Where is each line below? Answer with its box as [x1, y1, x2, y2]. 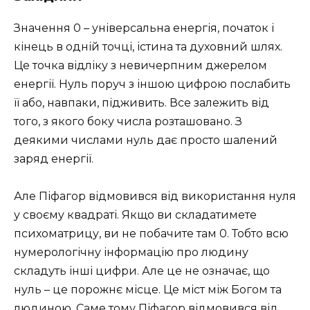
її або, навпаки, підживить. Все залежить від [14, 96, 269, 110]
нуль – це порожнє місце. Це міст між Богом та [14, 283, 282, 297]
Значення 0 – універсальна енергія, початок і [14, 21, 274, 35]
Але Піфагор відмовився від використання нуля [14, 190, 296, 203]
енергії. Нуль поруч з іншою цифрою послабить [14, 77, 291, 91]
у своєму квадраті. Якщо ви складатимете [14, 208, 257, 222]
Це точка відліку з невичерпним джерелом [14, 59, 267, 73]
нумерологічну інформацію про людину [14, 246, 248, 259]
